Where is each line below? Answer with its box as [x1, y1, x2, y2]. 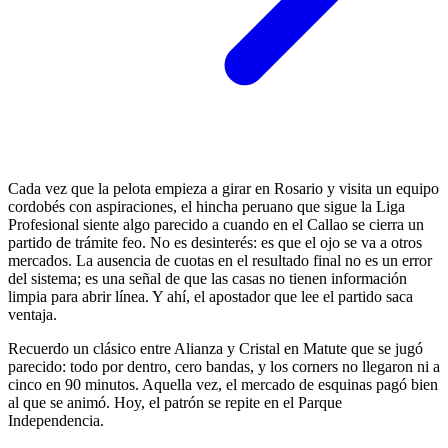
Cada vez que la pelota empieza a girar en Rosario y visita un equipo [8, 179, 439, 197]
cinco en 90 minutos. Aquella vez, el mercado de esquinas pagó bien [8, 375, 438, 393]
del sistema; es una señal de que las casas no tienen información [8, 269, 407, 287]
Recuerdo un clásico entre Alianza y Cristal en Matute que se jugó [8, 339, 423, 357]
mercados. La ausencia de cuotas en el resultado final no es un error [8, 251, 432, 269]
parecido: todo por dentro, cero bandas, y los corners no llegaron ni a [8, 357, 440, 375]
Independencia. [8, 411, 104, 429]
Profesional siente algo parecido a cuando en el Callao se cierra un [8, 215, 424, 233]
